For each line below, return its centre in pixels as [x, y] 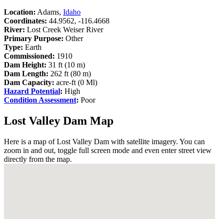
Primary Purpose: [34, 38]
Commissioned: [29, 56]
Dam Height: [25, 65]
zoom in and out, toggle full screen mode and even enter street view [108, 150]
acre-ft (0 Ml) [77, 82]
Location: [20, 12]
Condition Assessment [40, 100]
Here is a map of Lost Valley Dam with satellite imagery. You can [104, 141]
